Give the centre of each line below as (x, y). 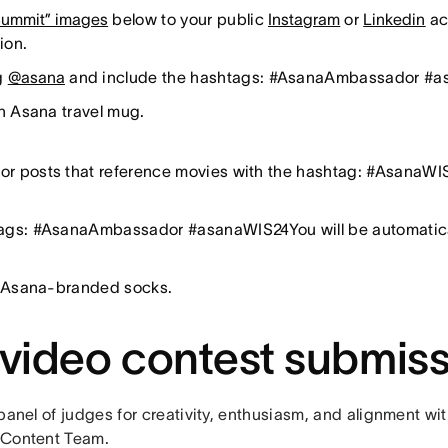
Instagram (304, 19)
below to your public (188, 19)
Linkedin (394, 19)
